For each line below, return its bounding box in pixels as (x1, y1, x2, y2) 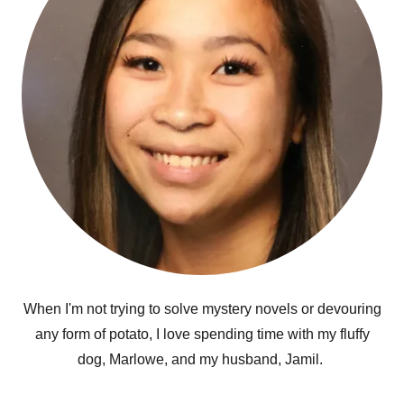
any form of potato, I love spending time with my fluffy (34, 326, 370, 342)
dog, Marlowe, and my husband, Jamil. (78, 352, 326, 367)
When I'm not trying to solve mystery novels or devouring (23, 301, 381, 317)
